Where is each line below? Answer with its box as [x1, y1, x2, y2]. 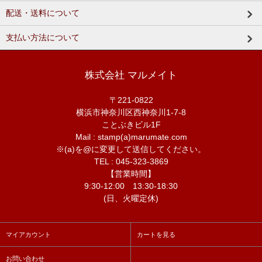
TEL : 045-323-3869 [94, 156, 168, 166]
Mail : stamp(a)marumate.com [75, 132, 187, 142]
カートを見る [137, 230, 175, 238]
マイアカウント [6, 230, 51, 238]
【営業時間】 [106, 168, 156, 178]
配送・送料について [6, 8, 80, 18]
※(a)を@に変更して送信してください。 [56, 144, 206, 154]
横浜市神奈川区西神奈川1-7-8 [76, 107, 186, 117]
